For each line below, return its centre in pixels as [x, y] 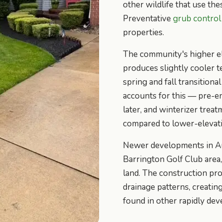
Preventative [148, 18]
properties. [143, 32]
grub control [197, 18]
